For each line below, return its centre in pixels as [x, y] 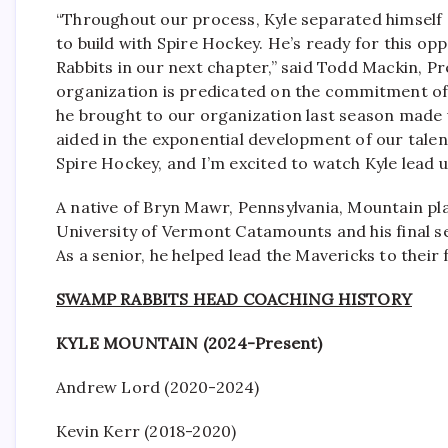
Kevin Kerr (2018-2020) [146, 431]
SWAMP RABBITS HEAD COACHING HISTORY [234, 299]
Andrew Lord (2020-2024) [158, 387]
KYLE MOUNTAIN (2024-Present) [189, 343]
